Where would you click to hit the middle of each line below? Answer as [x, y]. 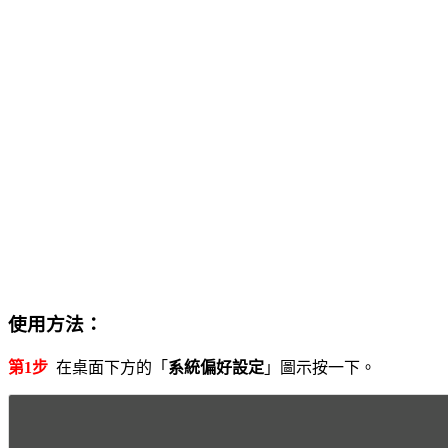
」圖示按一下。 [320, 368]
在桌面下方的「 [108, 368]
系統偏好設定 [216, 368]
